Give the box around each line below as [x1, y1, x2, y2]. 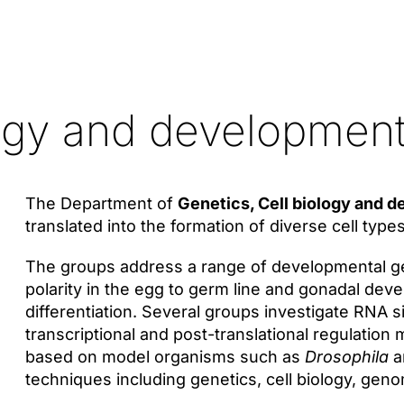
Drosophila [304, 347, 389, 366]
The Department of [24, 194, 178, 213]
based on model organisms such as [24, 347, 305, 366]
